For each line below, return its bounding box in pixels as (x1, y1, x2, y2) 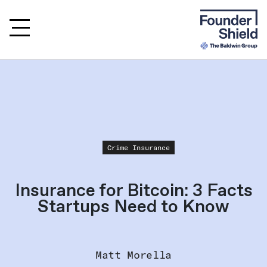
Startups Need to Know (38, 195, 229, 218)
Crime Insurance (107, 142, 170, 152)
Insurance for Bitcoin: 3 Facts (14, 179, 253, 201)
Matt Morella (95, 247, 172, 262)
